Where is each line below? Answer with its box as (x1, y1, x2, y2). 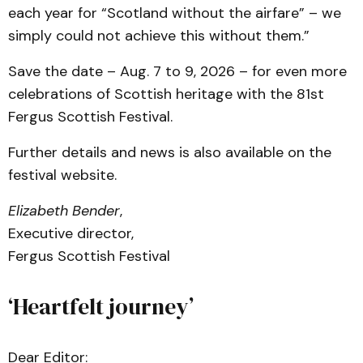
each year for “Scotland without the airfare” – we (8, 3, 341, 23)
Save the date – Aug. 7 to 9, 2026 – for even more (8, 62, 347, 81)
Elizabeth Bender (8, 201, 120, 220)
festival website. (8, 165, 117, 185)
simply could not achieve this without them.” (8, 26, 310, 45)
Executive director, (8, 224, 134, 243)
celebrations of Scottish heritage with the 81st (8, 84, 324, 104)
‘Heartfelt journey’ (8, 291, 194, 322)
